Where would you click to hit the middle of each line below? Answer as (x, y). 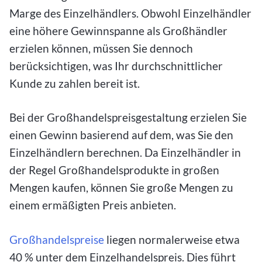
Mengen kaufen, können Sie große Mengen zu (121, 188)
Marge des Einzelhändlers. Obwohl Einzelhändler (130, 13)
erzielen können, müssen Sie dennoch (101, 48)
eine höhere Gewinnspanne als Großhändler (118, 30)
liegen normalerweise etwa (172, 240)
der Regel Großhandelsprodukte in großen (114, 170)
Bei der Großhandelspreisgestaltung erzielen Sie (128, 118)
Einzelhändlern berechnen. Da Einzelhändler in (125, 153)
